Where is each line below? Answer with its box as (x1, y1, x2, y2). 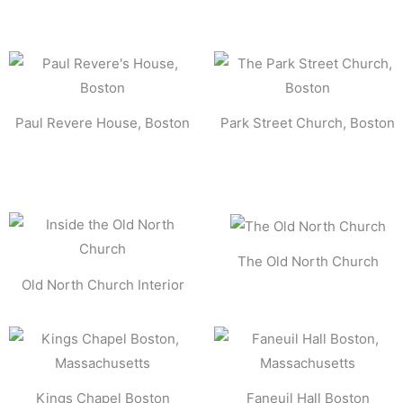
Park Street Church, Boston (220, 114, 395, 132)
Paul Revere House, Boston (15, 114, 190, 132)
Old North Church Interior (21, 275, 184, 293)
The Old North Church (237, 252, 379, 270)
